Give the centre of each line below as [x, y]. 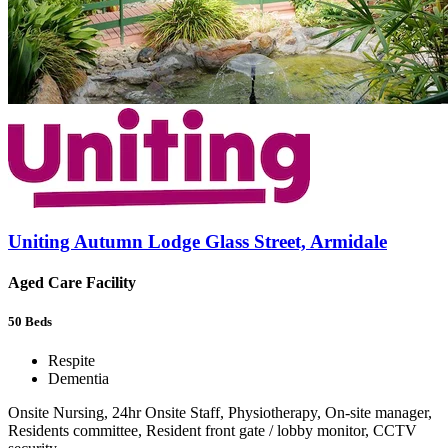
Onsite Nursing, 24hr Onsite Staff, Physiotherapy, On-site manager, [220, 413]
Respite [71, 361]
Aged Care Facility [72, 283]
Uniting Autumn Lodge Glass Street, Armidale [197, 241]
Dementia [78, 379]
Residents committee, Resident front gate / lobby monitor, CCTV [212, 431]
